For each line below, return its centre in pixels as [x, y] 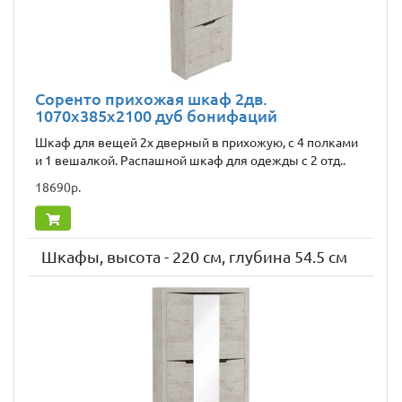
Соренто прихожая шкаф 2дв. [151, 99]
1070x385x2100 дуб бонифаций [156, 116]
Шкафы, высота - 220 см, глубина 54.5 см [194, 257]
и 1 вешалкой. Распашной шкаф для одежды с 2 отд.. [190, 161]
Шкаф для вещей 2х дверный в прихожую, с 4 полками [197, 143]
